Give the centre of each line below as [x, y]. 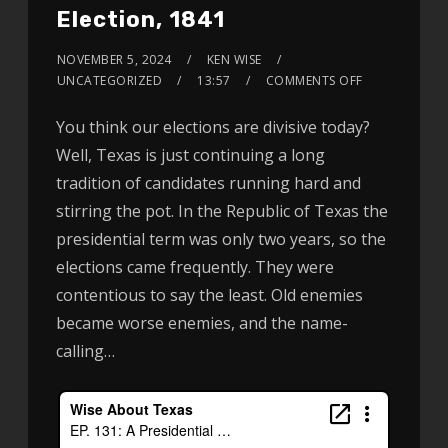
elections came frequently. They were [194, 267]
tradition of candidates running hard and [208, 183]
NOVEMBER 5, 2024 [114, 60]
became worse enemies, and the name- [201, 323]
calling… [85, 351]
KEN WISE [234, 60]
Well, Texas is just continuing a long [190, 155]
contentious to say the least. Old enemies [209, 295]
